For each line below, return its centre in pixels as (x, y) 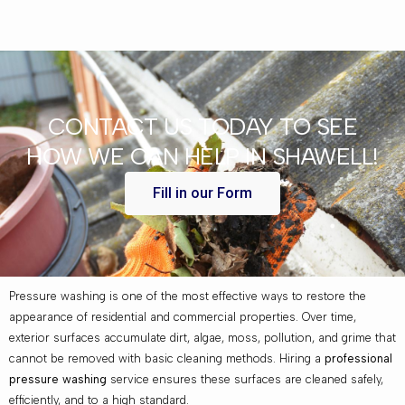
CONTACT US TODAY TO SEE (202, 126)
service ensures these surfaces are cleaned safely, (245, 379)
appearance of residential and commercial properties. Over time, (183, 316)
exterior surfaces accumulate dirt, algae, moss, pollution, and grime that (202, 337)
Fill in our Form (202, 193)
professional (358, 358)
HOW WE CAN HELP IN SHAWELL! (202, 156)
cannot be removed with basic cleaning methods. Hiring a (167, 358)
